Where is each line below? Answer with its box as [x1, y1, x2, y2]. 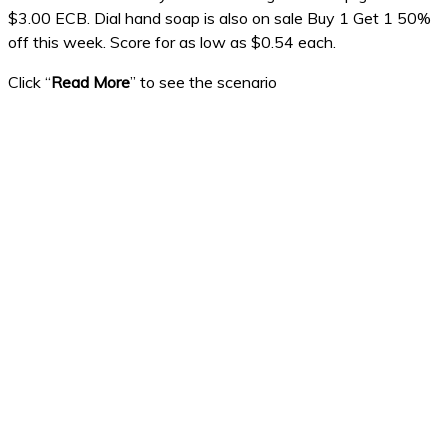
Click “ [8, 72, 51, 93]
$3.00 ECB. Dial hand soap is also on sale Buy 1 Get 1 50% [8, 8, 431, 29]
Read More [51, 72, 130, 93]
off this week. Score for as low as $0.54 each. [8, 32, 336, 53]
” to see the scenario [130, 72, 277, 93]
